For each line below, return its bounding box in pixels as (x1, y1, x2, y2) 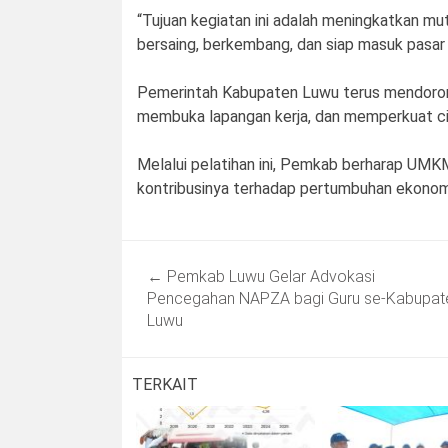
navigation (137, 276, 208, 293)
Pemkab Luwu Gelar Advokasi (163, 267, 375, 287)
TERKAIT (132, 375, 198, 395)
